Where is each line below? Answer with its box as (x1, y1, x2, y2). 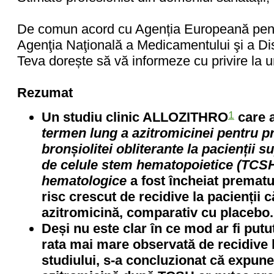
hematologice (42, 173, 130, 188)
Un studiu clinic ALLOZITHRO (42, 109, 228, 125)
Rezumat (17, 85, 73, 100)
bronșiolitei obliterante (42, 141, 187, 157)
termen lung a (42, 125, 132, 141)
